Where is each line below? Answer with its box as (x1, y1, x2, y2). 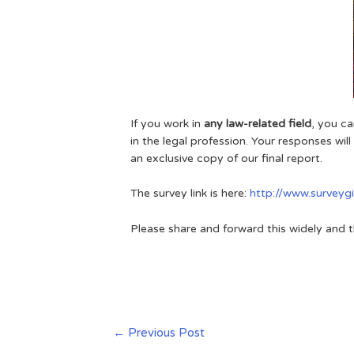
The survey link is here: (130, 186, 250, 201)
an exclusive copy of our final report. (130, 152, 323, 166)
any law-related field (204, 117, 312, 131)
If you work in (130, 117, 205, 131)
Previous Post (125, 325, 205, 340)
